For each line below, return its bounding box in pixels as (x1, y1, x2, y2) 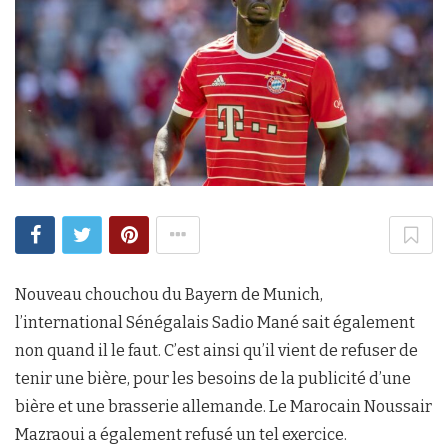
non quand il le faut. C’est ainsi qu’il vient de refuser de (15, 340, 418, 360)
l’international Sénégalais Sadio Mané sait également (15, 312, 415, 332)
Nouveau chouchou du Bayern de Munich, (15, 284, 323, 304)
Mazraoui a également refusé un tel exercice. (15, 424, 347, 444)
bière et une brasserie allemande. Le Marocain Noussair (15, 396, 432, 416)
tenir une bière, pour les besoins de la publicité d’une (15, 368, 411, 388)
